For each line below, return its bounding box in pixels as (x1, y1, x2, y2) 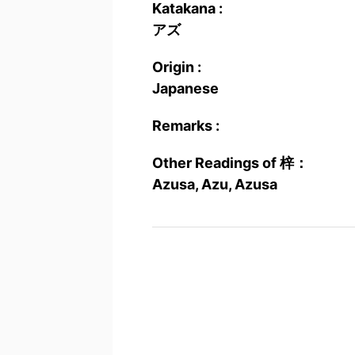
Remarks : (152, 117, 219, 134)
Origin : (152, 59, 201, 75)
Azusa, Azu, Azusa (152, 176, 277, 193)
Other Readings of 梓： (152, 155, 308, 171)
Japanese (152, 80, 219, 97)
